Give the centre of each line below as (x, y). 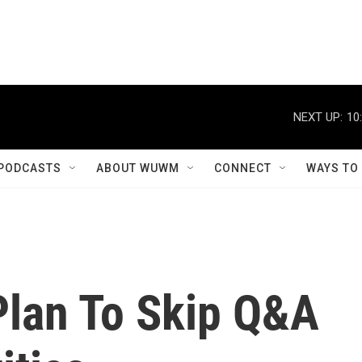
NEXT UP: (318, 117)
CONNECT (243, 168)
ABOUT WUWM (138, 168)
